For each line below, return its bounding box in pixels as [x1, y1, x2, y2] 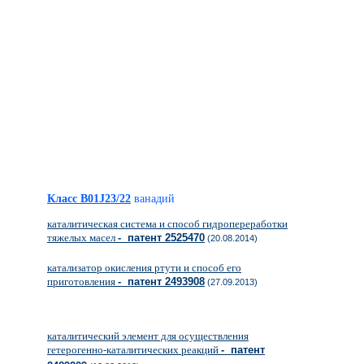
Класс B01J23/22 [47, 193, 131, 205]
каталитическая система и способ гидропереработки [47, 218, 288, 230]
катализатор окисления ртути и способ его [47, 262, 241, 274]
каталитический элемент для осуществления [47, 330, 249, 342]
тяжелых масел [47, 232, 118, 244]
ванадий [134, 193, 175, 205]
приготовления [47, 275, 118, 288]
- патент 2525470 [118, 232, 205, 244]
